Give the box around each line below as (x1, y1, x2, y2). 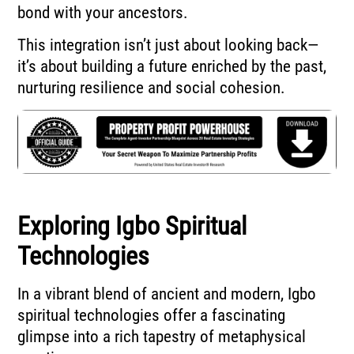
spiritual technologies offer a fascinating (17, 306, 286, 326)
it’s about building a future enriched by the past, (17, 56, 327, 76)
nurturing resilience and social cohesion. (17, 77, 286, 97)
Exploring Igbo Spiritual (17, 211, 247, 242)
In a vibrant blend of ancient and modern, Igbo (17, 284, 317, 304)
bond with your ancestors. (17, 2, 189, 22)
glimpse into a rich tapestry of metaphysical (17, 327, 307, 347)
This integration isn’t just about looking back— (17, 35, 319, 55)
